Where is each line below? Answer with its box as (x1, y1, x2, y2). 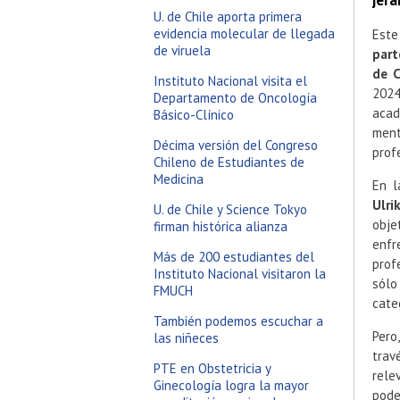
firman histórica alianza (154, 218, 287, 235)
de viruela (154, 42, 211, 59)
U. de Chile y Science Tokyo (154, 201, 307, 218)
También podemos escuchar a (154, 312, 323, 329)
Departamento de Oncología (154, 89, 317, 106)
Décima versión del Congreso (154, 137, 318, 154)
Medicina (154, 171, 204, 187)
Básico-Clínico (154, 106, 234, 123)
